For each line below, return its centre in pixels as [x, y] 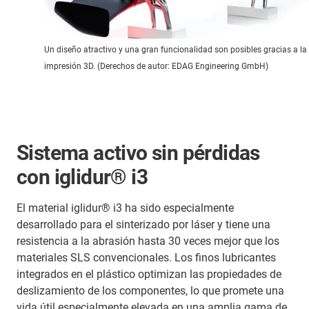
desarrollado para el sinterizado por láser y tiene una [143, 224]
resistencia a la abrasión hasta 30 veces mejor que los [148, 241]
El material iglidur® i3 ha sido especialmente [125, 208]
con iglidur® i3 [82, 177]
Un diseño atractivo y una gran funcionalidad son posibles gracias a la [176, 49]
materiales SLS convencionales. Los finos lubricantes [146, 257]
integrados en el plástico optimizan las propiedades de [149, 274]
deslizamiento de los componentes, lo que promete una [150, 290]
